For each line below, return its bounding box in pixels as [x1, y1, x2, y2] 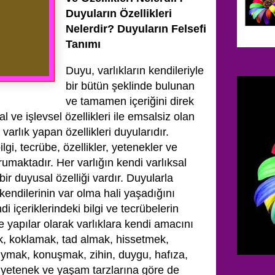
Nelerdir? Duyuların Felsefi [66, 23, 206, 35]
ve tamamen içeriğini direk [66, 95, 194, 107]
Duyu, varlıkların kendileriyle [66, 64, 204, 77]
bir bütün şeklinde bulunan [66, 80, 195, 92]
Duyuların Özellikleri [66, 7, 172, 20]
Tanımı [66, 38, 101, 50]
